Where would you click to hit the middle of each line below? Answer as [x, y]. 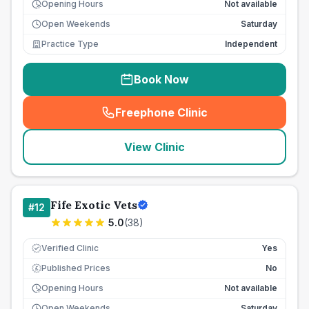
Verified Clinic [70, 248]
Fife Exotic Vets [94, 205]
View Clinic [154, 147]
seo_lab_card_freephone [226, 120]
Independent [251, 44]
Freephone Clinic [161, 112]
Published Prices [76, 268]
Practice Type [70, 44]
